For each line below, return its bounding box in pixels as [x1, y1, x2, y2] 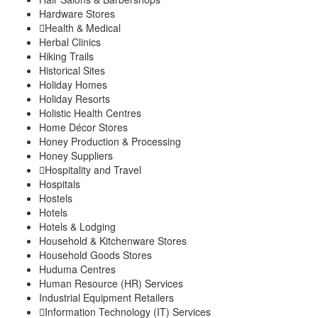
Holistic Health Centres [39, 105, 141, 120]
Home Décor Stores [39, 119, 128, 134]
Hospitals [39, 176, 80, 191]
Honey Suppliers [39, 148, 113, 163]
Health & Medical [45, 20, 121, 35]
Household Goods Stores [39, 247, 152, 262]
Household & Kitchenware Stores [39, 233, 187, 248]
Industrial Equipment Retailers [39, 290, 174, 305]
